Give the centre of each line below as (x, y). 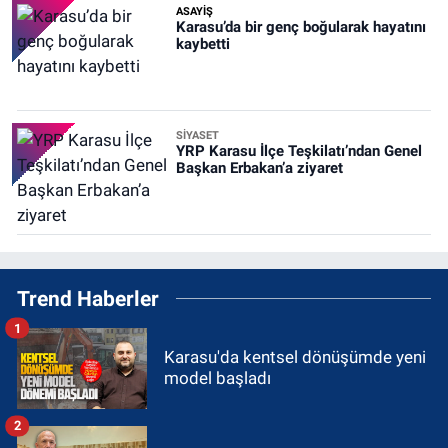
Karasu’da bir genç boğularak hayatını (300, 27)
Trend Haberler (88, 299)
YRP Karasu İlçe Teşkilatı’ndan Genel (298, 151)
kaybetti (202, 44)
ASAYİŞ (194, 12)
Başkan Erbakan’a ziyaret (259, 168)
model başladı (217, 378)
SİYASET (197, 136)
